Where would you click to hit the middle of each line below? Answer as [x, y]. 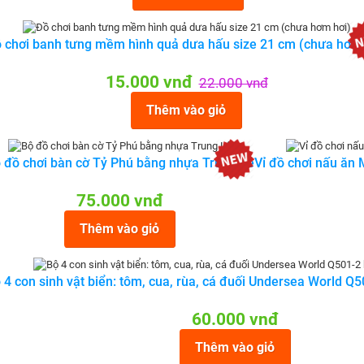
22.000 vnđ [233, 83]
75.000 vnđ [119, 201]
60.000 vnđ [235, 319]
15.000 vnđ [149, 82]
